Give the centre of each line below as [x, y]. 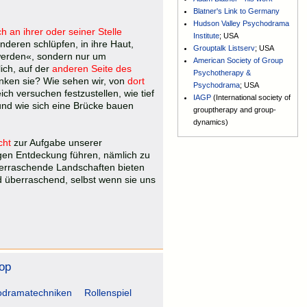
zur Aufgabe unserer [58, 143]
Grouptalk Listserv [224, 48]
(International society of [252, 98]
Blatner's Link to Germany [237, 11]
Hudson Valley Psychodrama [242, 24]
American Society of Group [238, 61]
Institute [207, 36]
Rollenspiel [108, 293]
